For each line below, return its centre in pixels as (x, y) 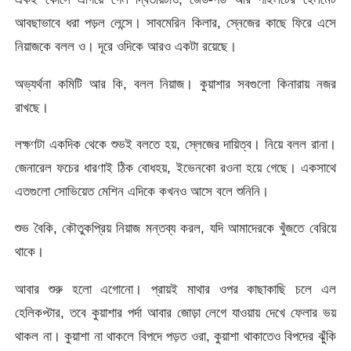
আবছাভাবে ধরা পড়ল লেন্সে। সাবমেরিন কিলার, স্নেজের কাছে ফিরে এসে (175, 23)
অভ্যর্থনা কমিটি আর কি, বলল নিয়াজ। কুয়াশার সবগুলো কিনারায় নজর (175, 83)
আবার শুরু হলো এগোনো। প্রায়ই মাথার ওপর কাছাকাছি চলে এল (175, 289)
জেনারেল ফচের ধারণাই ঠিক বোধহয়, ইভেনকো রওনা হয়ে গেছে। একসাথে (175, 167)
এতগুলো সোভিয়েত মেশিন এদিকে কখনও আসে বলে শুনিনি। (142, 191)
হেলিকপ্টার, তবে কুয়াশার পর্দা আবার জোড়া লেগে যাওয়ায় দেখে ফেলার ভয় (175, 312)
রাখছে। (32, 107)
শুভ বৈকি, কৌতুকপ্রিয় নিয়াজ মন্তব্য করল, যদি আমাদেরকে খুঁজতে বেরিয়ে (175, 228)
